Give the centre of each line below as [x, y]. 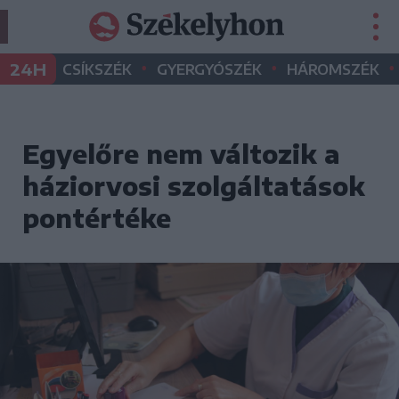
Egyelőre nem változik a [181, 154]
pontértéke [97, 218]
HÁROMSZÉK [333, 69]
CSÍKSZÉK [97, 69]
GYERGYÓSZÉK [209, 69]
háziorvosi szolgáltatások [194, 186]
